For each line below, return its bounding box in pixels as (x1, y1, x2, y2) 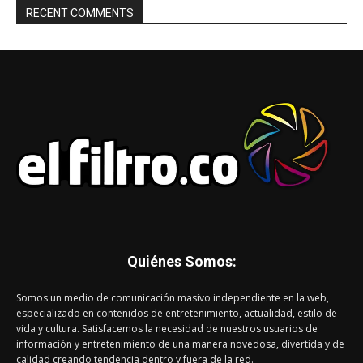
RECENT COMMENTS (26, 6, 134, 19)
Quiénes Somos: (126, 253, 237, 271)
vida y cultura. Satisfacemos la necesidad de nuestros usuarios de (16, 322, 318, 336)
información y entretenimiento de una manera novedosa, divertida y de (16, 337, 344, 352)
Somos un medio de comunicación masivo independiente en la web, (16, 291, 329, 305)
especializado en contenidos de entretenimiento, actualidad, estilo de (16, 306, 337, 321)
